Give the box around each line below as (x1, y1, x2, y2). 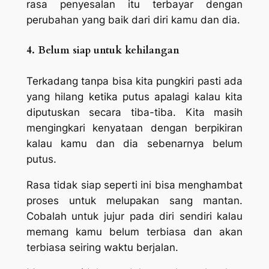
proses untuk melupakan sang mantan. (26, 194, 243, 207)
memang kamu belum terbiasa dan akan (26, 225, 243, 238)
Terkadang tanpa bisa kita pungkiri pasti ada (26, 74, 243, 87)
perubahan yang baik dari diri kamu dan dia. (26, 13, 240, 26)
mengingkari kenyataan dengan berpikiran (26, 121, 243, 134)
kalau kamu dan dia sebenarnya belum (26, 137, 243, 150)
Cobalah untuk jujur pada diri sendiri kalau (26, 210, 243, 222)
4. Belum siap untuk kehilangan (26, 43, 180, 57)
